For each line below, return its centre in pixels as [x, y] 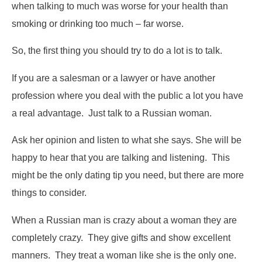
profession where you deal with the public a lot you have [127, 95]
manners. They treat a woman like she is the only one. [125, 255]
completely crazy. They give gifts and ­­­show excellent [121, 237]
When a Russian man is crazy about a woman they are [124, 220]
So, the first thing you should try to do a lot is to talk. [118, 51]
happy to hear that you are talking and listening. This [121, 158]
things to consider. [49, 193]
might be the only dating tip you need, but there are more [128, 175]
